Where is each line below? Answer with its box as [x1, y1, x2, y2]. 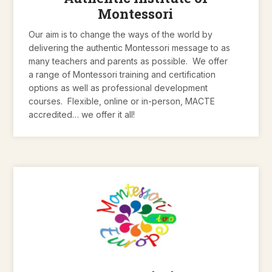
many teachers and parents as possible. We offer [29, 55, 228, 66]
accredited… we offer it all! [29, 109, 135, 120]
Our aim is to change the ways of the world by [29, 29, 213, 39]
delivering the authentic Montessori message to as [29, 42, 231, 53]
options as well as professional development [29, 82, 208, 93]
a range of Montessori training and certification [29, 69, 216, 80]
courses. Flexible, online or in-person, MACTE [29, 95, 216, 106]
